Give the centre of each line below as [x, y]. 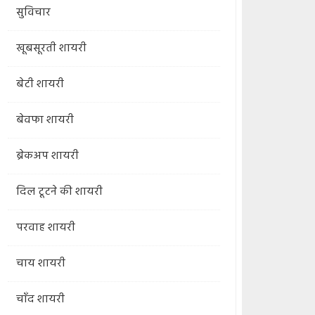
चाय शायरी [40, 264]
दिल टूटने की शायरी [59, 192]
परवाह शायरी [45, 228]
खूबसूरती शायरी [51, 49]
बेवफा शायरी [45, 120]
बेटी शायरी [40, 84]
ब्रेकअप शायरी [47, 156]
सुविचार [33, 13]
